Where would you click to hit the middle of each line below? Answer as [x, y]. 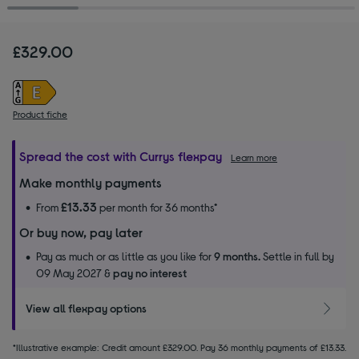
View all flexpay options [86, 309]
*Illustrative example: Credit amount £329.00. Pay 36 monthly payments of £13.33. [179, 347]
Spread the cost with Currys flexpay [121, 155]
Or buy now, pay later [81, 232]
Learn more [254, 157]
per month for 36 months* [157, 207]
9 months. [237, 256]
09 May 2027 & [75, 272]
